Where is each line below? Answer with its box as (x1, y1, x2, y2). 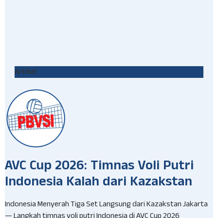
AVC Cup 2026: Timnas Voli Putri (5, 157, 194, 178)
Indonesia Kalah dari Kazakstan (5, 173, 192, 194)
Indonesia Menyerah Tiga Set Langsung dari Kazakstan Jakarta (5, 199, 208, 212)
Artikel (15, 66, 37, 78)
